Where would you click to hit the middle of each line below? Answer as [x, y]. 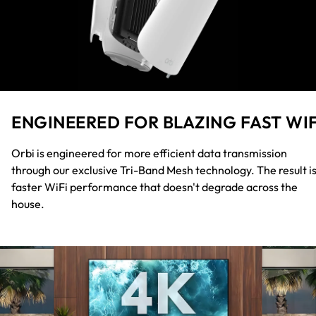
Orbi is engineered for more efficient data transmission [149, 153]
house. [28, 203]
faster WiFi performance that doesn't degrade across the [154, 187]
